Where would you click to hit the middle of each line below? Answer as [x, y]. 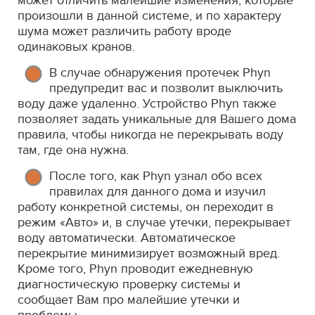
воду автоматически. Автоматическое [127, 238]
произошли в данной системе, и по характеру [149, 15]
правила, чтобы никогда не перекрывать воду [150, 134]
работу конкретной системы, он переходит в [146, 207]
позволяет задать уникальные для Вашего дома [157, 119]
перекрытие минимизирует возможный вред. [149, 253]
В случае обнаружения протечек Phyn [160, 72]
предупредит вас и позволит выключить [166, 88]
